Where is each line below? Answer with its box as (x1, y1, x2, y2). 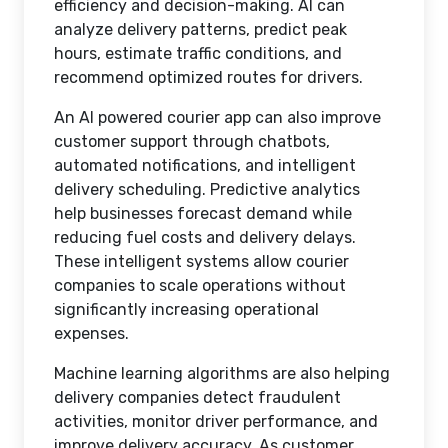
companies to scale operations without (54, 276, 346, 295)
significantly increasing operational (54, 300, 319, 319)
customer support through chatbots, (54, 132, 330, 151)
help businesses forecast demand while (54, 204, 352, 223)
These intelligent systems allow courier (54, 252, 349, 271)
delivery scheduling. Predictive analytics (54, 180, 360, 199)
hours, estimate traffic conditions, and (54, 44, 342, 63)
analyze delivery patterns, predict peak (54, 20, 347, 39)
